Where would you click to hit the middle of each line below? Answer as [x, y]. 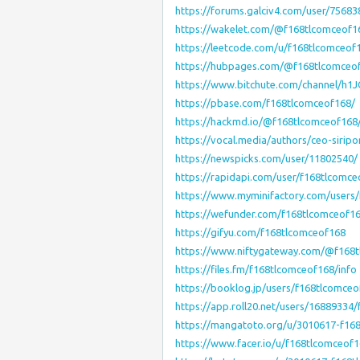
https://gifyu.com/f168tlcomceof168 [260, 232]
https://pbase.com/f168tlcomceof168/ [265, 103]
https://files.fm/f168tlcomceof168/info [266, 269]
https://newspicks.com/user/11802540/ [266, 158]
